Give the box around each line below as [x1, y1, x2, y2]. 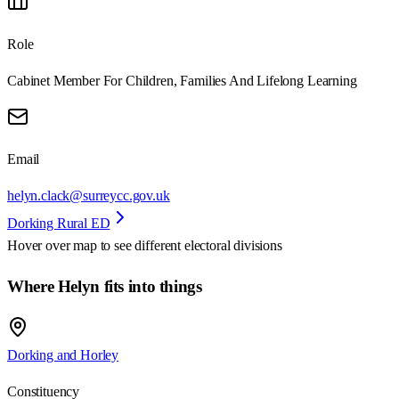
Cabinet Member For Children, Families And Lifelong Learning [7, 73, 357, 89]
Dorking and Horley [7, 346, 119, 362]
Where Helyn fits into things [7, 277, 202, 297]
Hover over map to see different [7, 238, 184, 254]
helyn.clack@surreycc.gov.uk [7, 188, 170, 204]
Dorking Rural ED [7, 216, 110, 232]
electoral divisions [183, 238, 282, 254]
